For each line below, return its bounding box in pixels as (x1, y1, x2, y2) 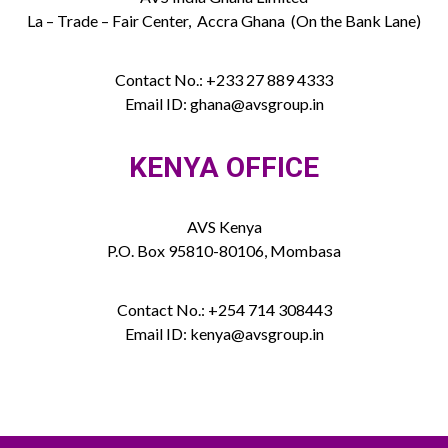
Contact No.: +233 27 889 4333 (115, 69, 333, 89)
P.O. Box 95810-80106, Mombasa (107, 240, 341, 260)
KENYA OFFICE (129, 150, 319, 184)
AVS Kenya (186, 216, 262, 236)
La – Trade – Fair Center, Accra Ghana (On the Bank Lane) (27, 10, 421, 30)
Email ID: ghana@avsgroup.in (124, 93, 324, 113)
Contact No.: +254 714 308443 (116, 299, 332, 319)
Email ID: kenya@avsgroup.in (124, 323, 324, 343)
